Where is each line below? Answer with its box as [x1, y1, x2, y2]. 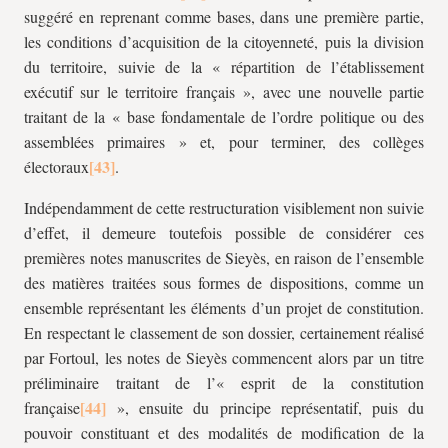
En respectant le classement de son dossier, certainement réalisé [24, 322, 424, 343]
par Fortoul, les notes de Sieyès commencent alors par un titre [24, 347, 424, 368]
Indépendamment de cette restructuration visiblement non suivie [24, 197, 424, 218]
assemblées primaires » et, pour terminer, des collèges [24, 131, 424, 152]
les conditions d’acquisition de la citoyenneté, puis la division [24, 31, 424, 52]
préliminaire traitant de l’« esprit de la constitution [24, 372, 424, 393]
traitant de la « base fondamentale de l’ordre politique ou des [24, 106, 424, 127]
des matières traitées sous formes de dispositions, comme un [24, 272, 424, 293]
